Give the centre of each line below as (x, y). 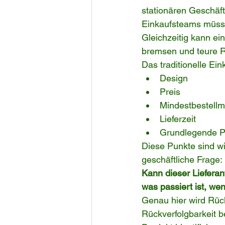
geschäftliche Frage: (182, 160)
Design (174, 78)
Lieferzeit (178, 119)
